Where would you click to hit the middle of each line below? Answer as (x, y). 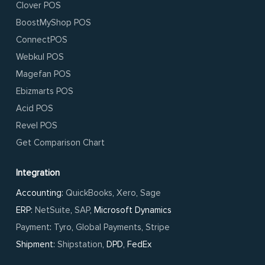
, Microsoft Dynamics (131, 210)
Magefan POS (44, 74)
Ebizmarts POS (45, 91)
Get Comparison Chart (61, 143)
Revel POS (37, 126)
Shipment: (37, 245)
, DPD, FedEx (127, 245)
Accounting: (41, 193)
